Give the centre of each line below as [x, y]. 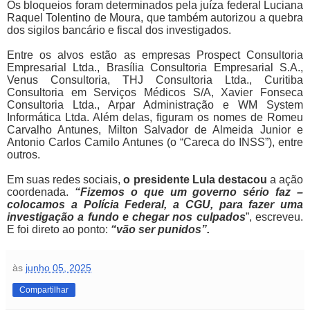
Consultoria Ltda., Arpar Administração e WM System [155, 105]
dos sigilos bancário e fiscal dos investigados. [119, 30]
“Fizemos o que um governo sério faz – [189, 192]
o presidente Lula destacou [195, 180]
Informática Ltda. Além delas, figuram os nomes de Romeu [155, 118]
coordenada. [41, 192]
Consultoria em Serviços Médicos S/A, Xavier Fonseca [155, 93]
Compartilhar [44, 290]
